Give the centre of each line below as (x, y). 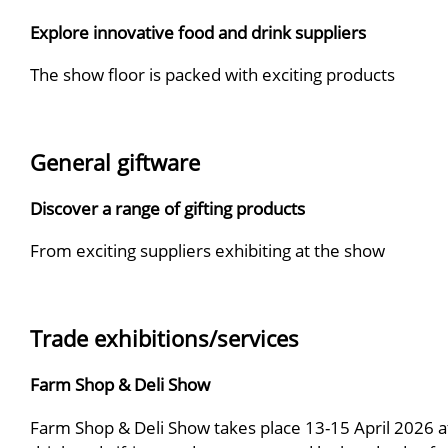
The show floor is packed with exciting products (212, 74)
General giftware (115, 162)
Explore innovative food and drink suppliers (198, 31)
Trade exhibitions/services (164, 339)
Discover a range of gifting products (167, 208)
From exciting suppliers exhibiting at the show (207, 250)
